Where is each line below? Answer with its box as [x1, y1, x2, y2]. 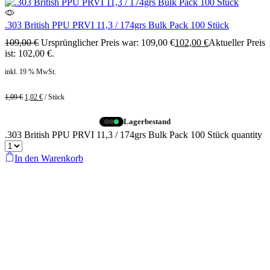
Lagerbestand [124, 117, 171, 127]
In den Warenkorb [14, 152, 83, 163]
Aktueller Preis [209, 37, 265, 48]
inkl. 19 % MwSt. [5, 67, 56, 77]
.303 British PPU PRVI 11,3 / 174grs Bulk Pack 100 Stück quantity [5, 129, 262, 140]
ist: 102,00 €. [5, 48, 54, 59]
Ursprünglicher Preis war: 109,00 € [41, 37, 175, 48]
